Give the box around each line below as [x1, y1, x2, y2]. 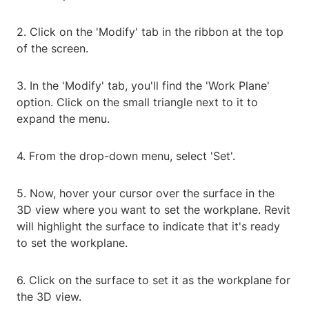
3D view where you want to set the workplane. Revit [17, 203, 290, 217]
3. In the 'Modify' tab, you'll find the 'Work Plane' [17, 79, 270, 93]
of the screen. [17, 41, 88, 56]
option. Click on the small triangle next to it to [17, 95, 258, 110]
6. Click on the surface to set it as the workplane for [17, 273, 290, 288]
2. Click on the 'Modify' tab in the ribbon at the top [17, 25, 283, 39]
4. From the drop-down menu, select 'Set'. [17, 149, 235, 163]
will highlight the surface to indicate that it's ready [17, 219, 280, 234]
